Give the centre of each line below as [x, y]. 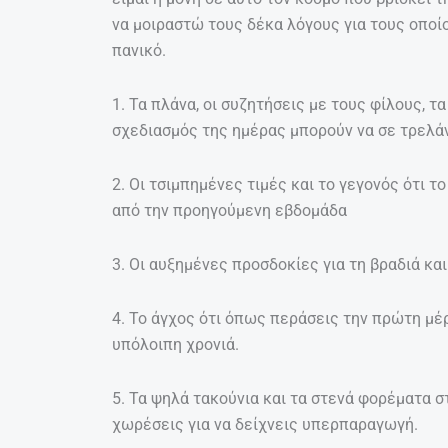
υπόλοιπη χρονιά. [175, 344]
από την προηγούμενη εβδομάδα [229, 210]
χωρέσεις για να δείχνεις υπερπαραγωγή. [265, 424]
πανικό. [139, 50]
